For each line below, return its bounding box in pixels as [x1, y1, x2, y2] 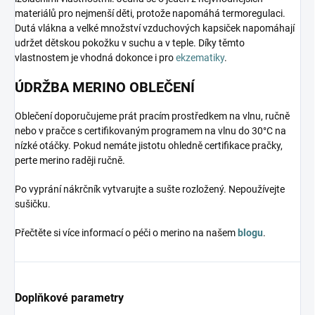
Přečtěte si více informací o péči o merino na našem [15, 227, 238, 239]
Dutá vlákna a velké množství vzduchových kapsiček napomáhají [15, 22, 295, 34]
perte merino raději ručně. [15, 155, 125, 167]
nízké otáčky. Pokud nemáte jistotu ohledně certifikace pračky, [15, 140, 283, 152]
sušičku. [15, 198, 51, 210]
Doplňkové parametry [15, 291, 124, 305]
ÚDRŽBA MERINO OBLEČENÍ [15, 79, 195, 96]
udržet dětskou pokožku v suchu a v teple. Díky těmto [15, 37, 245, 49]
